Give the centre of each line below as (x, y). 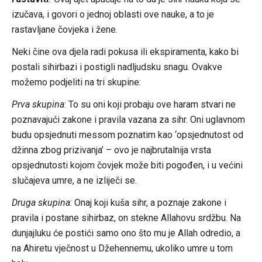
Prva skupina (38, 104)
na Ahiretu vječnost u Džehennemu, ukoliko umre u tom (122, 248)
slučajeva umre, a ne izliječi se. (74, 180)
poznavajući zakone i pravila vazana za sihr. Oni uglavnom (128, 119)
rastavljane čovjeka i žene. (64, 29)
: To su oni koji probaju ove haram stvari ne (150, 104)
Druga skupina (41, 202)
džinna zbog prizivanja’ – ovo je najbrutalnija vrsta (111, 150)
